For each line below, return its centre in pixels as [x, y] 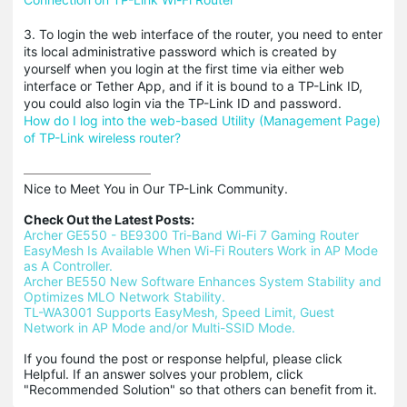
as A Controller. [68, 266]
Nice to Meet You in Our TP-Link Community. [156, 189]
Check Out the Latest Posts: [109, 219]
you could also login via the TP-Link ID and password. [183, 103]
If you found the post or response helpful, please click [183, 358]
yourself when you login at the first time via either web [184, 69]
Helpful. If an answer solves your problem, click [164, 374]
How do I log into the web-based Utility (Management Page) [202, 120]
